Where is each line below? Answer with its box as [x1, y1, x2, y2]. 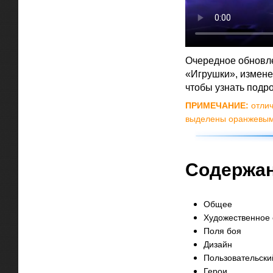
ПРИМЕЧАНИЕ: [185, 100, 249, 110]
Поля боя [204, 226, 241, 236]
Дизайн [204, 239, 232, 250]
